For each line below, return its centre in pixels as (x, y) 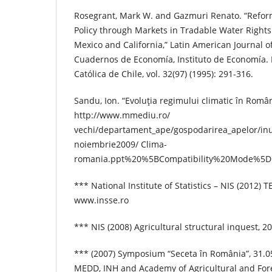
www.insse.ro (101, 200)
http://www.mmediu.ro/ (122, 115)
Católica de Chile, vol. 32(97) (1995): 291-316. (164, 73)
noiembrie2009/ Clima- (121, 144)
